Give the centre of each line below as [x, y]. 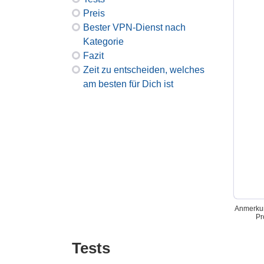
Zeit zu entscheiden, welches [144, 70]
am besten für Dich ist [128, 84]
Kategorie [103, 42]
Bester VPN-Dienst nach [134, 27]
